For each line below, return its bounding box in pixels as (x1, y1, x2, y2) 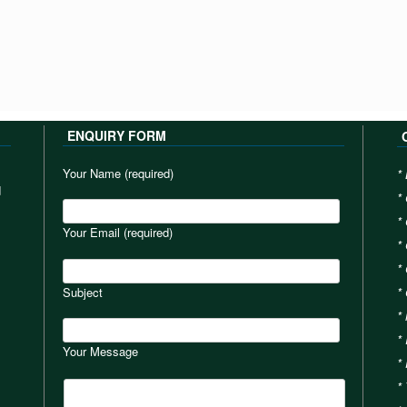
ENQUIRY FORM (67, 125, 167, 144)
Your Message (63, 342, 139, 361)
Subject (63, 283, 104, 301)
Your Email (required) (63, 223, 174, 242)
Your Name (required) (63, 164, 174, 182)
